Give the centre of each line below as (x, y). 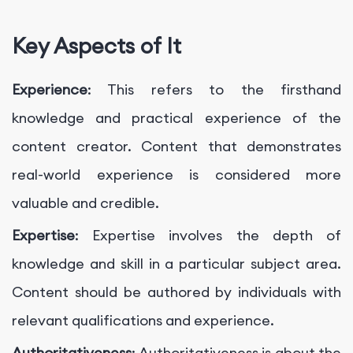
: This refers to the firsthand (214, 90)
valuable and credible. (85, 203)
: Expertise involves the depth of (208, 236)
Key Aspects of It (97, 45)
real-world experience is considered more (176, 175)
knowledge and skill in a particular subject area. (176, 264)
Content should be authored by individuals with (176, 292)
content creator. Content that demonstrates (176, 147)
